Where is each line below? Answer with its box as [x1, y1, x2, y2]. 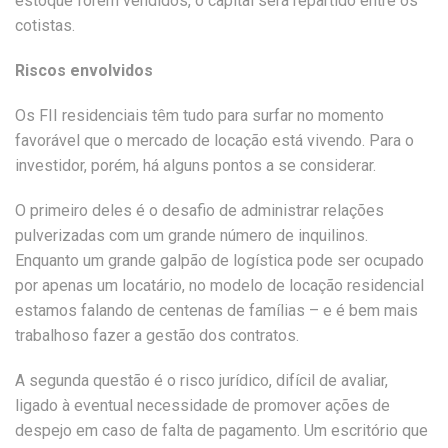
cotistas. [15, 16, 75, 35]
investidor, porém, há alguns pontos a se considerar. [15, 156, 376, 175]
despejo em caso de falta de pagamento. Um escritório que [15, 421, 428, 440]
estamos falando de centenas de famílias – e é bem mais [15, 301, 418, 320]
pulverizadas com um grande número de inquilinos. [15, 226, 368, 245]
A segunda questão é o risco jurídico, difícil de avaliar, [15, 371, 388, 390]
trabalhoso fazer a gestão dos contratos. [15, 326, 299, 345]
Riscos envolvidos [15, 61, 153, 80]
